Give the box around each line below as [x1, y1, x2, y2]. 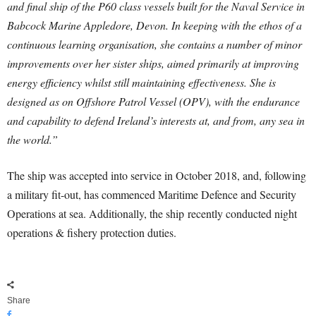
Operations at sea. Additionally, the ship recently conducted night [7, 206, 297, 221]
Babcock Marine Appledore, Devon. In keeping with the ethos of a [7, 18, 302, 33]
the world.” [7, 132, 58, 147]
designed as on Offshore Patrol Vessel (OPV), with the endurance [7, 94, 300, 109]
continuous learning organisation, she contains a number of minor [7, 37, 302, 52]
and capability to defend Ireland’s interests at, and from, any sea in [7, 113, 305, 128]
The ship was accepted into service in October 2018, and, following [7, 168, 306, 183]
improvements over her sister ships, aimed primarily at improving [7, 56, 299, 71]
